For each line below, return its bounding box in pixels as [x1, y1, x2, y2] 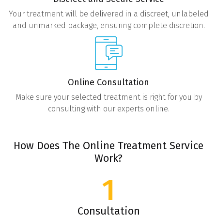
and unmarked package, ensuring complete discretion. [12, 20, 205, 30]
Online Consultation [68, 77, 149, 88]
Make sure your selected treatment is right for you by [15, 92, 202, 102]
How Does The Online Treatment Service [14, 139, 203, 153]
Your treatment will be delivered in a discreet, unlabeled [8, 9, 209, 18]
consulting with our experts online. [47, 104, 170, 113]
